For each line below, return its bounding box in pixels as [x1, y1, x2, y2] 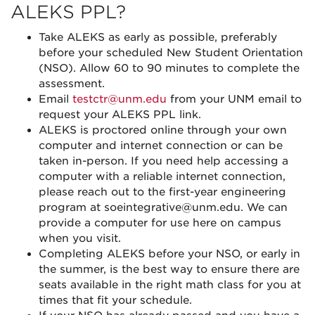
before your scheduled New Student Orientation [39, 46, 303, 59]
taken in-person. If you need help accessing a [39, 154, 288, 167]
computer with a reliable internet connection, [39, 169, 285, 183]
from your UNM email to [167, 92, 302, 105]
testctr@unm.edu [72, 92, 167, 105]
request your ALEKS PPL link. [39, 108, 201, 121]
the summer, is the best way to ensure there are [39, 262, 300, 276]
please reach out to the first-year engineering [39, 185, 286, 198]
